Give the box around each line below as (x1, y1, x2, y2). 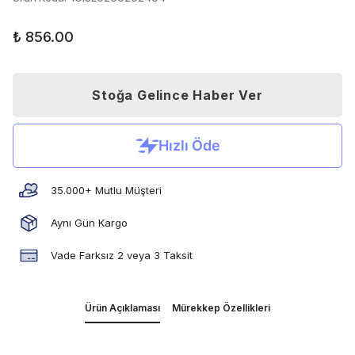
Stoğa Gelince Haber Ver (92, 87, 263, 103)
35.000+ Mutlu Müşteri (51, 184, 162, 197)
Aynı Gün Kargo (51, 216, 128, 229)
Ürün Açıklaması (85, 302, 160, 314)
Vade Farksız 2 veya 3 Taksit (51, 249, 193, 261)
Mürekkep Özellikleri (172, 302, 270, 314)
